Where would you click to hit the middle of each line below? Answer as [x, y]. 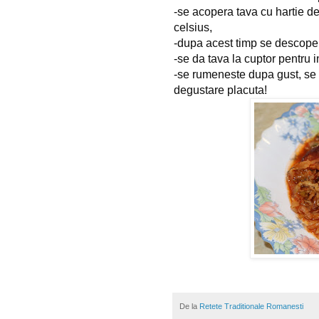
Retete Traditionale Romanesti [251, 307]
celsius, [193, 28]
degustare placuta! [220, 90]
